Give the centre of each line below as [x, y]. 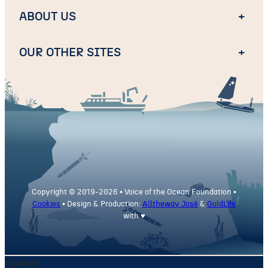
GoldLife [221, 204]
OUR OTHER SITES [70, 52]
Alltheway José [170, 204]
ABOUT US [48, 16]
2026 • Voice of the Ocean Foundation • [167, 192]
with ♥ [134, 216]
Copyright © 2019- [65, 192]
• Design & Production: [101, 204]
